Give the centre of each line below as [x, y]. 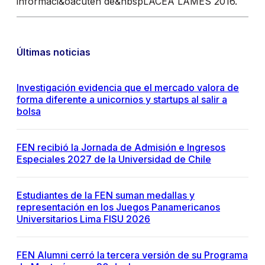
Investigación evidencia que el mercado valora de [128, 88]
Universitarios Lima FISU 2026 [83, 219]
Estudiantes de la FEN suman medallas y [106, 195]
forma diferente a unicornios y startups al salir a [122, 100]
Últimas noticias [54, 52]
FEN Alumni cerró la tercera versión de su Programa [132, 255]
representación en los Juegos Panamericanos [118, 207]
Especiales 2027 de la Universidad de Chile [114, 159]
